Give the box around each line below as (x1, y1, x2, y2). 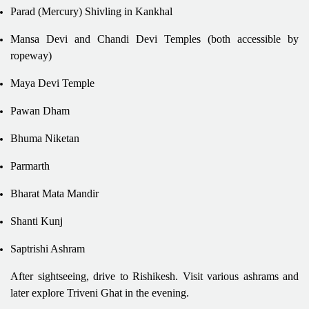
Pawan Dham (10, 104, 70, 117)
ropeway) (10, 49, 52, 61)
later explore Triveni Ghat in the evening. (10, 286, 189, 299)
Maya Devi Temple (10, 77, 94, 89)
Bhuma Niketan (10, 132, 79, 144)
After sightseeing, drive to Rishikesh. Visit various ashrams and (10, 270, 299, 282)
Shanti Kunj (10, 215, 63, 227)
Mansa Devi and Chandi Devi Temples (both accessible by (10, 32, 299, 45)
